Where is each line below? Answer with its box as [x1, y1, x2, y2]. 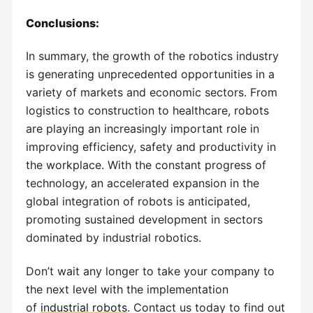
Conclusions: [26, 15, 99, 30]
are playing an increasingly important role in [26, 122, 259, 136]
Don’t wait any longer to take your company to [26, 264, 275, 279]
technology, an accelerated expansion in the [26, 176, 259, 191]
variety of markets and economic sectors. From [26, 85, 277, 100]
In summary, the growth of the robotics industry [26, 49, 279, 64]
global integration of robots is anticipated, [26, 194, 250, 209]
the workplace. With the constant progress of [26, 158, 266, 173]
